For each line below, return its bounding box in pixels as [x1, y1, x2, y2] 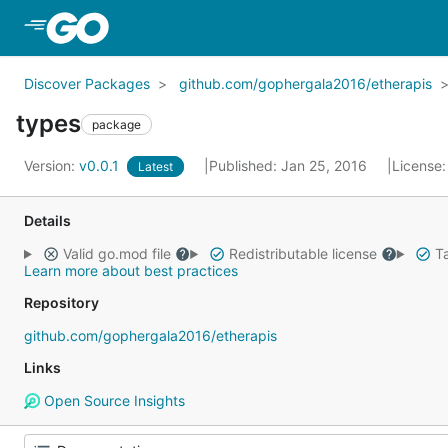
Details [24, 212, 71, 229]
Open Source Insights [39, 392, 185, 409]
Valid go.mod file [58, 245, 175, 262]
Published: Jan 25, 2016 [209, 157, 371, 174]
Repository [24, 294, 99, 311]
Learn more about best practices [24, 262, 238, 279]
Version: [24, 157, 79, 174]
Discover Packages [24, 75, 150, 92]
